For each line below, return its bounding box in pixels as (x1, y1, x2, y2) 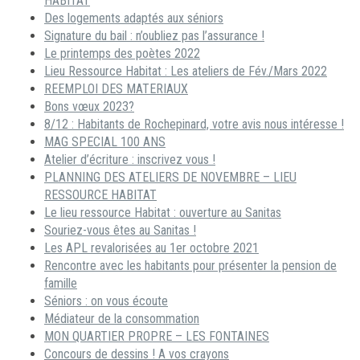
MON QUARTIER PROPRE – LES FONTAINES (44, 329, 269, 345)
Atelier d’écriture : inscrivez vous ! (44, 152, 215, 168)
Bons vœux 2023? (44, 99, 134, 115)
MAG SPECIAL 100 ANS (44, 134, 166, 150)
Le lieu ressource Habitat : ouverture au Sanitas (44, 205, 281, 221)
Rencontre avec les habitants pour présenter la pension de (44, 258, 337, 274)
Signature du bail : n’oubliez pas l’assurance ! (44, 28, 264, 44)
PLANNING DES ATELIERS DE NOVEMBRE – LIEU (44, 170, 297, 186)
